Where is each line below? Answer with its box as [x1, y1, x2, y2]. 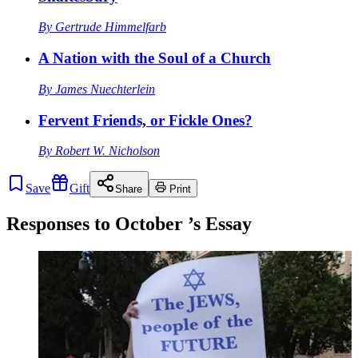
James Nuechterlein [55, 82, 155, 96]
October [115, 213, 183, 235]
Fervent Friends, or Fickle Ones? [38, 111, 253, 129]
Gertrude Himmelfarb [55, 20, 166, 34]
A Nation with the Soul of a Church [38, 50, 271, 67]
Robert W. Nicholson [55, 144, 160, 158]
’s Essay [183, 213, 252, 235]
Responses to [6, 213, 115, 235]
